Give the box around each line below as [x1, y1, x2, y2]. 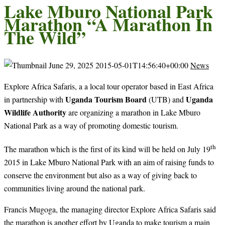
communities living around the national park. [4, 182, 145, 193]
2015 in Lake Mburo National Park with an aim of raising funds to [4, 156, 214, 167]
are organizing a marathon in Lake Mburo [66, 106, 200, 118]
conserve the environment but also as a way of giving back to [4, 169, 197, 180]
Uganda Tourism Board [65, 93, 147, 105]
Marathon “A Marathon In [4, 11, 212, 37]
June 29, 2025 [49, 59, 95, 70]
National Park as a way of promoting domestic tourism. [4, 120, 178, 131]
